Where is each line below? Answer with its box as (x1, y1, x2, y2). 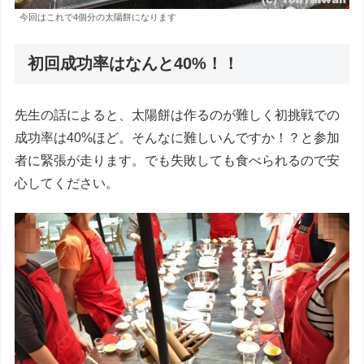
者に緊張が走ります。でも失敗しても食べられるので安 (15, 153, 340, 167)
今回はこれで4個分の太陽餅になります (19, 12, 177, 23)
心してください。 (15, 175, 119, 190)
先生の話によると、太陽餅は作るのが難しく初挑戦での (15, 107, 340, 122)
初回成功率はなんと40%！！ (28, 54, 240, 72)
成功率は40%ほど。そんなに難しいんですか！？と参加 (15, 130, 340, 145)
